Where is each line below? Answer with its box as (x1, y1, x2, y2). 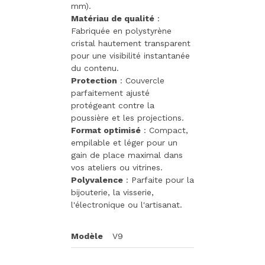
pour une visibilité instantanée (71, 51, 190, 61)
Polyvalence (71, 175, 123, 185)
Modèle (71, 231, 103, 241)
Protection (71, 76, 117, 86)
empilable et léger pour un (71, 138, 177, 148)
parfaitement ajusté (71, 88, 150, 98)
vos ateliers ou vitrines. (71, 163, 163, 173)
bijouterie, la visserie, (71, 188, 154, 198)
